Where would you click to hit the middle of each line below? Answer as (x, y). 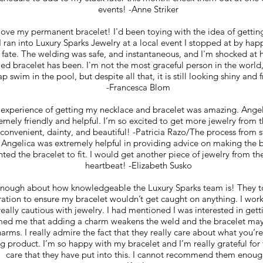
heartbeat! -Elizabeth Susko (138, 165)
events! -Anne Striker (138, 9)
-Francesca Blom (138, 87)
